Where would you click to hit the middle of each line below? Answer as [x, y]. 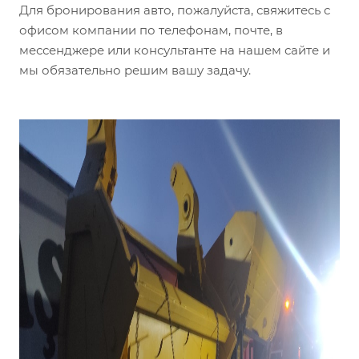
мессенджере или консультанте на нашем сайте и [175, 50]
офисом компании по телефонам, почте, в [151, 30]
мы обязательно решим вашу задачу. [135, 71]
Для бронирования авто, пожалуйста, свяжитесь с [175, 10]
